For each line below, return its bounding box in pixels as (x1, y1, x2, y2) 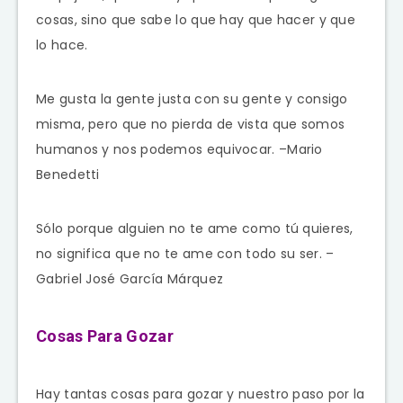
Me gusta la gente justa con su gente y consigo (36, 89, 348, 108)
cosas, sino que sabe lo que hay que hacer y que (36, 10, 356, 29)
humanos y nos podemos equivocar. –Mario (36, 139, 323, 158)
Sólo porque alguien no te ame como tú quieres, (36, 219, 354, 237)
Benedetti (36, 165, 100, 184)
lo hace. (36, 35, 88, 54)
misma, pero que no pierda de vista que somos (36, 114, 345, 133)
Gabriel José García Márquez (36, 269, 224, 288)
